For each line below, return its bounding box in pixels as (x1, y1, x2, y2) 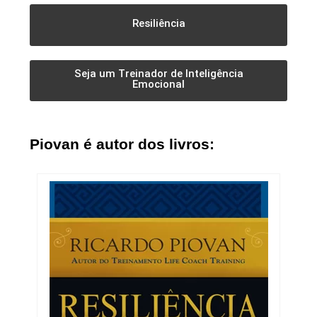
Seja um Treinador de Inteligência (74, 67, 243, 81)
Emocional (132, 78, 185, 91)
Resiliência (132, 17, 185, 30)
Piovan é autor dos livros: (30, 136, 214, 153)
